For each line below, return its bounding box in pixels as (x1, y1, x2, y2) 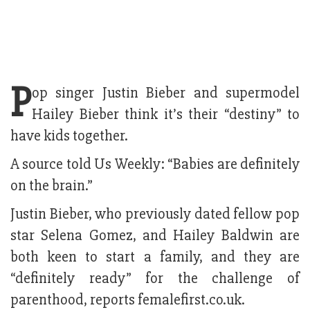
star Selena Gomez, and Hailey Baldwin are (10, 226, 300, 246)
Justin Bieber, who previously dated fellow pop (10, 205, 300, 224)
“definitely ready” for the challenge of (10, 269, 300, 289)
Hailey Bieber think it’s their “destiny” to (32, 105, 300, 125)
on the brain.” (10, 176, 93, 196)
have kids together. (10, 127, 128, 146)
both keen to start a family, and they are (10, 248, 300, 267)
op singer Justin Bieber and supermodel (32, 84, 300, 103)
